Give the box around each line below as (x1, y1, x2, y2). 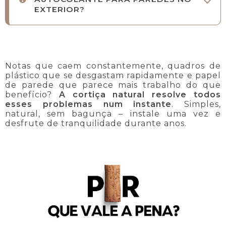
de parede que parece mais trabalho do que (5, 80, 221, 90)
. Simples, (172, 99, 221, 109)
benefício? (5, 90, 59, 100)
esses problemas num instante (5, 99, 172, 109)
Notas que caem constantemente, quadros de (5, 61, 221, 71)
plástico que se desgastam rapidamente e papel (5, 71, 221, 81)
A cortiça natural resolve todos (59, 90, 221, 100)
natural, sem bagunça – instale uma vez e (5, 109, 221, 119)
